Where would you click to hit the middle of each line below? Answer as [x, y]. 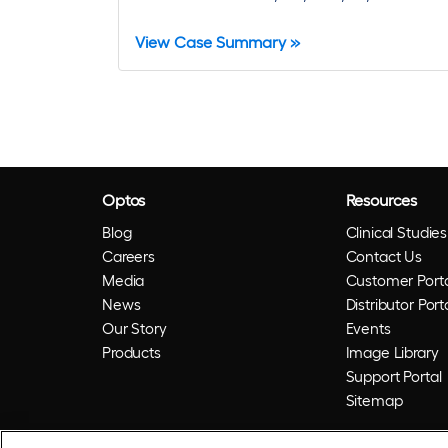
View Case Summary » [217, 42]
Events [368, 328]
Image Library [392, 352]
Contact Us [383, 256]
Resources [381, 200]
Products [131, 352]
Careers [128, 256]
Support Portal [393, 376]
